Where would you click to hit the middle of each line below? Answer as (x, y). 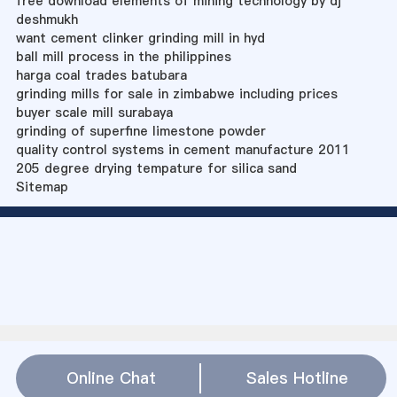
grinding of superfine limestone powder (140, 131)
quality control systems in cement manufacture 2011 (183, 149)
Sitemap (42, 187)
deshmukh (47, 19)
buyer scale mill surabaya (94, 112)
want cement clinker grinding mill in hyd (140, 38)
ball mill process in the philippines (123, 56)
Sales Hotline (298, 378)
